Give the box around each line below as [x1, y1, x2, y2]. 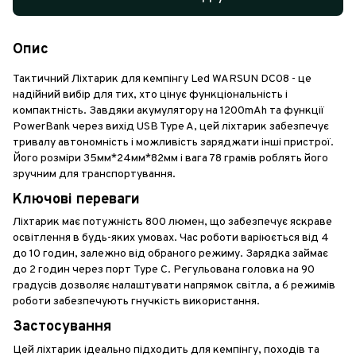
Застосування [13, 318, 111, 337]
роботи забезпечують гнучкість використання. [13, 295, 260, 309]
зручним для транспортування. [13, 167, 176, 181]
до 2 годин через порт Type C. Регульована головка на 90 [13, 263, 315, 277]
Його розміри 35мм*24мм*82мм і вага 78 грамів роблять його [13, 151, 328, 165]
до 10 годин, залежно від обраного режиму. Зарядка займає [13, 247, 328, 261]
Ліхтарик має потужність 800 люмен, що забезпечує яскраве [13, 215, 332, 230]
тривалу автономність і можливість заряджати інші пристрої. [13, 135, 334, 149]
